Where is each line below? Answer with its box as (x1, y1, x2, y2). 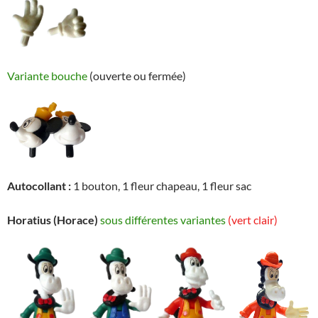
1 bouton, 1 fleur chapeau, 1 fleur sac (73, 179, 251, 193)
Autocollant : (7, 179, 73, 193)
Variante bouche (7, 68, 87, 82)
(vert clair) (228, 213, 278, 227)
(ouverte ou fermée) (87, 68, 186, 82)
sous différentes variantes (100, 213, 226, 227)
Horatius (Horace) (7, 213, 98, 227)
